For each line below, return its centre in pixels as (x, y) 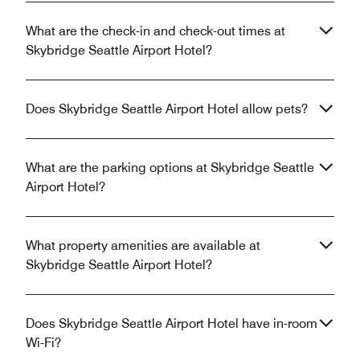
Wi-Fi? (43, 342)
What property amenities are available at (143, 245)
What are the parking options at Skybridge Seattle (170, 167)
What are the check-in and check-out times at (155, 31)
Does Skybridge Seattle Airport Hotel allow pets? (167, 108)
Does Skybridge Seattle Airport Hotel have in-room (172, 323)
